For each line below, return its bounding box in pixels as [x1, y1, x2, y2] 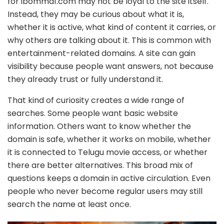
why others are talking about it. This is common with [7, 34, 211, 46]
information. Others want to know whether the [7, 120, 191, 132]
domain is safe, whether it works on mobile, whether [7, 133, 211, 145]
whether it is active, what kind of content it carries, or [7, 21, 216, 33]
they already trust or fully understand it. [7, 73, 163, 85]
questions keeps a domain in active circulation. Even [7, 172, 210, 184]
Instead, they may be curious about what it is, [7, 8, 184, 20]
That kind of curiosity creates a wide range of [7, 94, 184, 106]
